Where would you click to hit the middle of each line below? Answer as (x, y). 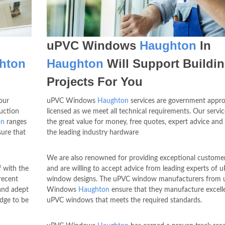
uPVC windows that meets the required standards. (124, 200)
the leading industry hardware (92, 133)
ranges (16, 122)
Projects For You (94, 82)
